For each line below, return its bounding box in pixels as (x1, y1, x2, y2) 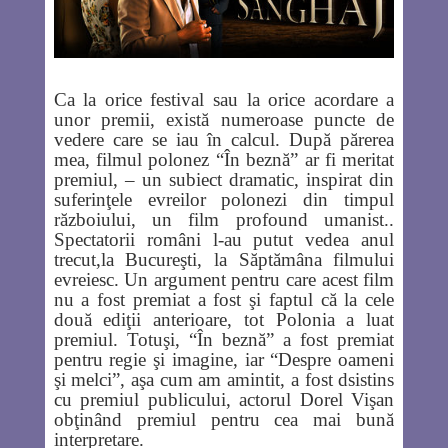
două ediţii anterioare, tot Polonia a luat (53, 309, 395, 331)
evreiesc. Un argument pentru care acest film (53, 269, 395, 291)
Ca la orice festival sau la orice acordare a (53, 89, 395, 111)
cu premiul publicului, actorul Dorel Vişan (53, 389, 395, 411)
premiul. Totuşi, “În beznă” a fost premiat (53, 329, 395, 351)
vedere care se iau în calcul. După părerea (53, 129, 395, 151)
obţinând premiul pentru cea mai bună (53, 409, 395, 431)
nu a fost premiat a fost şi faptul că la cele (53, 289, 395, 311)
